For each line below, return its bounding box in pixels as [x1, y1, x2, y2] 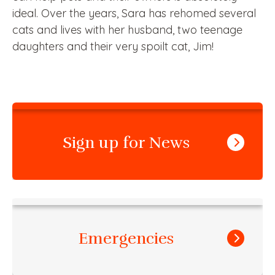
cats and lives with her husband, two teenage [12, 22, 242, 37]
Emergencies [78, 228, 174, 249]
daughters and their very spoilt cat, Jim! [12, 39, 214, 53]
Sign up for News [62, 132, 190, 153]
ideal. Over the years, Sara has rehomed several [12, 6, 256, 20]
